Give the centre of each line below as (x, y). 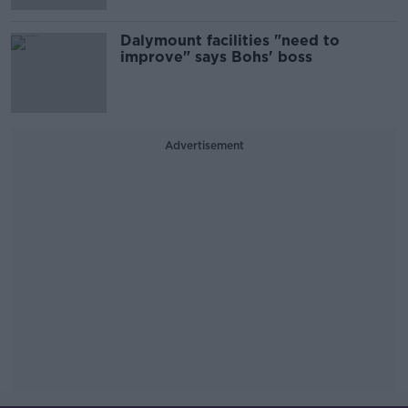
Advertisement (204, 145)
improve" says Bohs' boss (216, 56)
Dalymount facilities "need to (230, 40)
